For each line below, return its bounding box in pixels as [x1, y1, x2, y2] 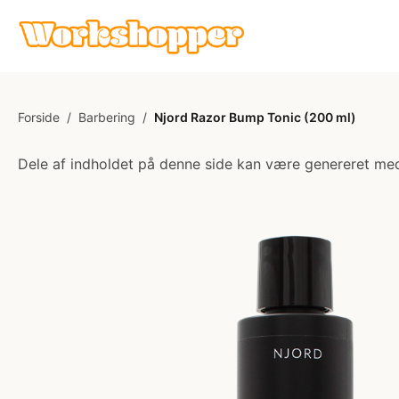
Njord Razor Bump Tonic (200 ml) [154, 110, 356, 125]
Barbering [78, 110, 135, 125]
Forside [18, 110, 60, 125]
